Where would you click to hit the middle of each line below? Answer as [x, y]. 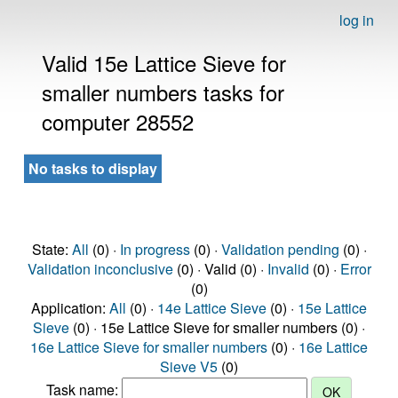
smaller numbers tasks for [163, 92]
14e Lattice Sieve [212, 308]
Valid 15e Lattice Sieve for [164, 63]
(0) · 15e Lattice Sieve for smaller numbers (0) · [217, 327]
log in [357, 20]
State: [52, 249]
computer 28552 [118, 121]
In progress [155, 249]
